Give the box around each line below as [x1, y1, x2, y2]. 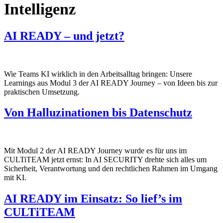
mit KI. [4, 173, 26, 182]
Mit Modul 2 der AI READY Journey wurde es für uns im [4, 146, 187, 155]
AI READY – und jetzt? [4, 29, 124, 42]
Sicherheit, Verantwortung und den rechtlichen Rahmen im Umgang [4, 164, 218, 173]
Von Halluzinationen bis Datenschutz [4, 106, 192, 119]
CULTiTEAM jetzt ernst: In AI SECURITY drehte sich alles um [4, 155, 207, 164]
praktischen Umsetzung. [4, 87, 80, 96]
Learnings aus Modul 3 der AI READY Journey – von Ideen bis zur [4, 78, 218, 87]
